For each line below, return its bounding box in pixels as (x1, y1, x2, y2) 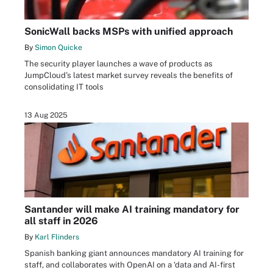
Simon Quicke (35, 43, 82, 52)
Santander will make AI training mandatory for (24, 203, 239, 215)
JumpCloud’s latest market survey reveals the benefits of (24, 71, 233, 80)
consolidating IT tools (24, 82, 104, 92)
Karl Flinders (35, 232, 79, 241)
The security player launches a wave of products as (24, 59, 213, 69)
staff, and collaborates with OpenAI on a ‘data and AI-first (24, 260, 235, 269)
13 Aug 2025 (24, 111, 68, 120)
